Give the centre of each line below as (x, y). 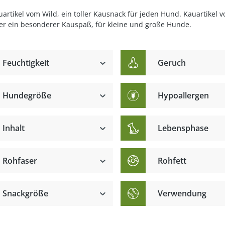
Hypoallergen (183, 95)
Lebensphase (183, 128)
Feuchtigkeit (26, 63)
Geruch (172, 63)
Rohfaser (20, 161)
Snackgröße (25, 193)
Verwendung (182, 193)
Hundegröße (27, 95)
